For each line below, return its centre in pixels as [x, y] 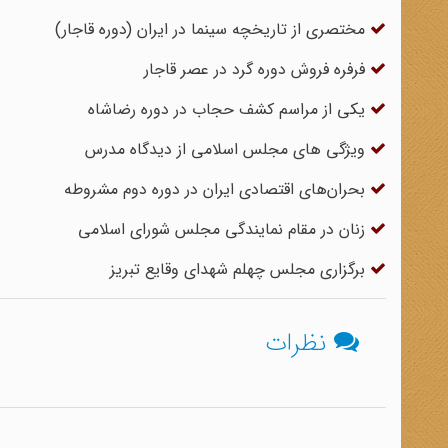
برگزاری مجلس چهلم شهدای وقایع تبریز [240, 269]
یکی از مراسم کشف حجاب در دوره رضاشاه [229, 109]
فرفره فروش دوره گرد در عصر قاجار [257, 69]
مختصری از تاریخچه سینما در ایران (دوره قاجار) [212, 29]
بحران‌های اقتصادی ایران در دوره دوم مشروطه [217, 189]
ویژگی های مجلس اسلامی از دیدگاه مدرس [227, 149]
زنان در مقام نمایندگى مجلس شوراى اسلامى [224, 229]
